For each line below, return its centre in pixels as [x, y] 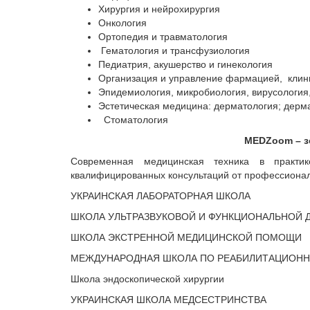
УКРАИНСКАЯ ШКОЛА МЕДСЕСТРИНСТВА [168, 300]
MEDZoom [270, 140]
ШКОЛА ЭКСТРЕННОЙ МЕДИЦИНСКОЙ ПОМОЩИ [186, 237]
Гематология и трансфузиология [174, 51]
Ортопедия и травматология [163, 37]
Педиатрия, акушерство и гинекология [185, 64]
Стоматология [133, 120]
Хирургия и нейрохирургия [159, 9]
